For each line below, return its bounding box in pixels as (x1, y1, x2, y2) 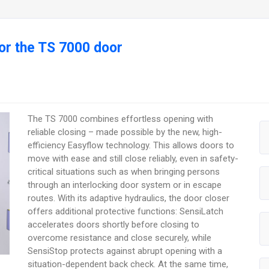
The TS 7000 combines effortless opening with (28, 113, 214, 124)
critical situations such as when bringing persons (28, 166, 220, 177)
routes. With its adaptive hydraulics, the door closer (28, 192, 230, 204)
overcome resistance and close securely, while (28, 232, 212, 243)
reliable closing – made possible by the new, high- (28, 126, 223, 138)
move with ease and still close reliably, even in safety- (28, 153, 239, 164)
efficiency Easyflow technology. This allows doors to (28, 139, 235, 151)
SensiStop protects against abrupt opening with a (28, 245, 223, 256)
